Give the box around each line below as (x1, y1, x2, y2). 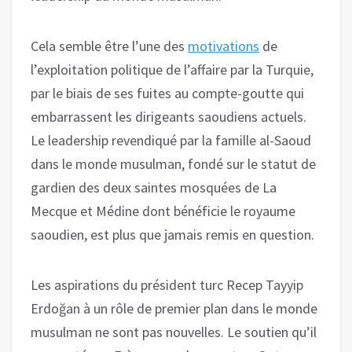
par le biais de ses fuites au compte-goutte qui (31, 83, 304, 102)
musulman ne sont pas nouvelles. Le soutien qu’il (31, 322, 317, 341)
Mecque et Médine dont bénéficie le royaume (31, 201, 295, 220)
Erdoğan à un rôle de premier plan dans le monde (31, 299, 317, 317)
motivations (188, 36, 259, 55)
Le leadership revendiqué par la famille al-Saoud (31, 130, 311, 149)
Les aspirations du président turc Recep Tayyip (31, 275, 303, 294)
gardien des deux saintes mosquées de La (31, 178, 277, 196)
